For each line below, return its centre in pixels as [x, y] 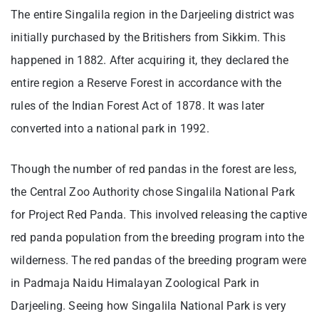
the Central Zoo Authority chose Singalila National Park [153, 192]
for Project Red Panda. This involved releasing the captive [159, 214]
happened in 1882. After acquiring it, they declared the [150, 60]
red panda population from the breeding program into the [158, 237]
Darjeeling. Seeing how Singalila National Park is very [148, 305]
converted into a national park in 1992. [111, 128]
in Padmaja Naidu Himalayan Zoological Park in [135, 283]
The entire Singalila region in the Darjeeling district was [153, 14]
